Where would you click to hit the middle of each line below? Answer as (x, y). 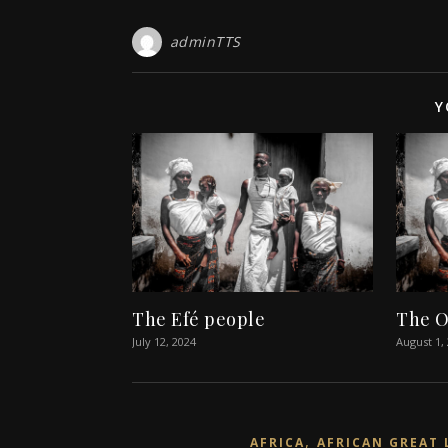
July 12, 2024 (164, 341)
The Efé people (198, 318)
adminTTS (205, 41)
